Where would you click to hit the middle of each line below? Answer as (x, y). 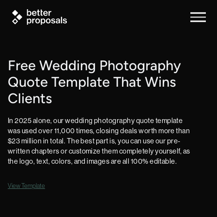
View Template (26, 186)
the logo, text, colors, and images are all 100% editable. (93, 161)
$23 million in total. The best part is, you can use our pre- (94, 141)
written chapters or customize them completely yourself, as (99, 151)
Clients (30, 100)
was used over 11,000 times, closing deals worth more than (99, 131)
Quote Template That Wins (92, 83)
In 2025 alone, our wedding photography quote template (95, 121)
